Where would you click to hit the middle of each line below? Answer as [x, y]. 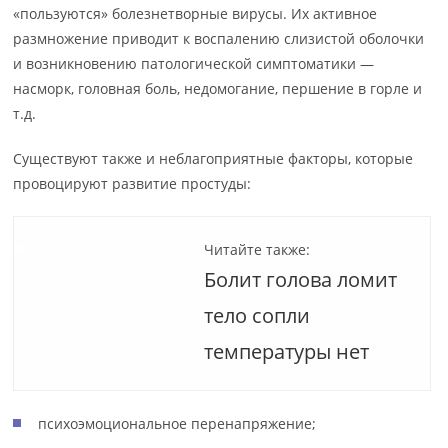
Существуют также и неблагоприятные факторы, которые [213, 158]
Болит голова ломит [301, 279]
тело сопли [257, 315]
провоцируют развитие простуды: [132, 183]
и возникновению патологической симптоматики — [194, 63]
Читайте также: [257, 249]
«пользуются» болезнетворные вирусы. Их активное [195, 13]
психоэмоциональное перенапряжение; [177, 423]
